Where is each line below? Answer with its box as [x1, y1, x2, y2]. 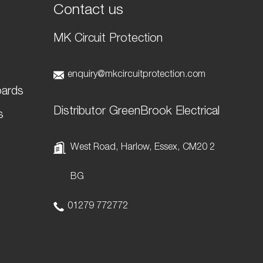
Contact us [53, 4, 123, 18]
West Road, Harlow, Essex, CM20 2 [70, 143, 215, 153]
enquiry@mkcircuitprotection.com [67, 70, 205, 80]
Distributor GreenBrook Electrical [53, 106, 220, 118]
